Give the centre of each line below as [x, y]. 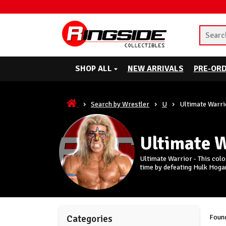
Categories [90, 219]
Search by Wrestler [120, 104]
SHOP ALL [94, 69]
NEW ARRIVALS [155, 69]
